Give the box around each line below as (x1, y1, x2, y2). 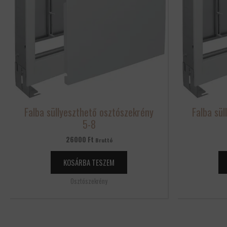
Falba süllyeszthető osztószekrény (24, 104, 154, 120)
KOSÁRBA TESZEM (63, 156, 115, 168)
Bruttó (95, 135, 112, 144)
